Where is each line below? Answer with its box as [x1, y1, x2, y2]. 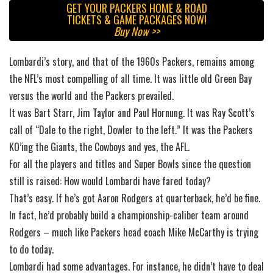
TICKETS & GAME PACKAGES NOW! [66, 12, 207, 28]
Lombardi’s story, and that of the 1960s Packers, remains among [9, 54, 254, 69]
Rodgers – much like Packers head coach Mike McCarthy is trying [9, 225, 258, 240]
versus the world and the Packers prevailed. [9, 88, 174, 104]
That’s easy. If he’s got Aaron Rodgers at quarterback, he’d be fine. [9, 191, 260, 206]
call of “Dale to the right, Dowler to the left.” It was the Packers [9, 122, 253, 138]
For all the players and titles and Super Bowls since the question [9, 157, 251, 172]
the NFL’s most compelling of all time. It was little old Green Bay [9, 71, 252, 87]
